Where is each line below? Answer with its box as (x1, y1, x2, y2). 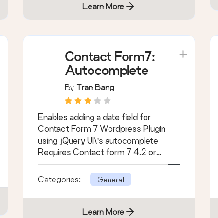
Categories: (38, 174, 83, 184)
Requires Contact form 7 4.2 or (38, 147, 157, 157)
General (97, 175, 125, 184)
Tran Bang (76, 82, 115, 92)
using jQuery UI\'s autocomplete (38, 136, 159, 145)
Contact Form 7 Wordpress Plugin (38, 124, 166, 134)
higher (38, 159, 61, 169)
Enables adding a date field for (38, 112, 151, 122)
